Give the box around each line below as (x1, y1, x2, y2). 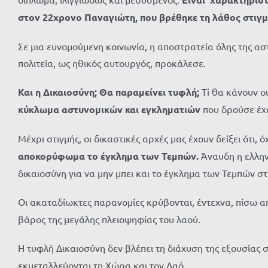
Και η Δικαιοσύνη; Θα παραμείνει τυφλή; (18, 86, 202, 98)
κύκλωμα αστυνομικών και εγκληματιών (18, 103, 200, 115)
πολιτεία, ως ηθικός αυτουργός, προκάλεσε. (18, 57, 206, 69)
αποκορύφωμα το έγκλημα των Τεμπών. (18, 150, 199, 162)
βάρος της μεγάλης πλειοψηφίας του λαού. (18, 213, 200, 225)
